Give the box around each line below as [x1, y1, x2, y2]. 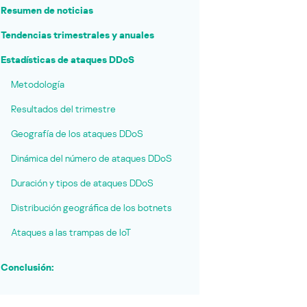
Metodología [11, 78, 64, 90]
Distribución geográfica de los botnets [11, 201, 172, 214]
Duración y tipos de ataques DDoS [11, 177, 153, 189]
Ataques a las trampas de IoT [11, 226, 131, 238]
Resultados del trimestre [11, 103, 116, 115]
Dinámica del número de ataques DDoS [11, 152, 172, 164]
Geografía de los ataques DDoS [11, 127, 143, 140]
